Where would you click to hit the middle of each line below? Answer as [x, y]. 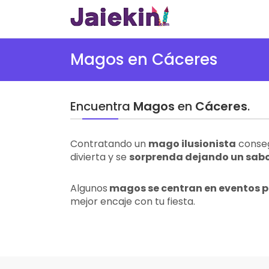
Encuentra [102, 106]
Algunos [89, 188]
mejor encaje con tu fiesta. [133, 201]
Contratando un [109, 144]
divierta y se [100, 157]
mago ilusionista [192, 144]
